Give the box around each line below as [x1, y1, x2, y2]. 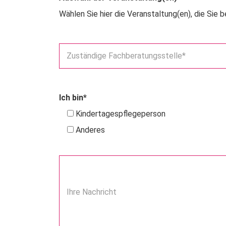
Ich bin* [59, 93, 87, 103]
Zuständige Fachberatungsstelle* [67, 51, 186, 61]
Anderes [76, 125, 105, 135]
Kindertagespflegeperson [76, 109, 165, 119]
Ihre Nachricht [67, 187, 117, 197]
